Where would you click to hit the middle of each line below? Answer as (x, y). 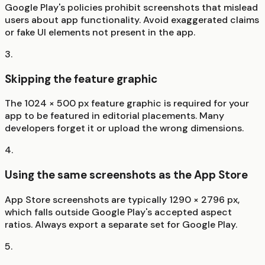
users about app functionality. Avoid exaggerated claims (132, 20)
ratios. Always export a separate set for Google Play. (121, 224)
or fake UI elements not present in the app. (100, 32)
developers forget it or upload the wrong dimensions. (124, 128)
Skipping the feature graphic (81, 79)
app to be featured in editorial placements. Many (114, 116)
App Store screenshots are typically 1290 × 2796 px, (122, 199)
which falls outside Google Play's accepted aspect (118, 212)
